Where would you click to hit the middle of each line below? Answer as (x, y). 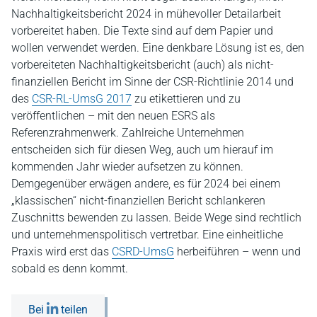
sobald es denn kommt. (70, 268)
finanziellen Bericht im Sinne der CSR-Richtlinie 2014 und (152, 81)
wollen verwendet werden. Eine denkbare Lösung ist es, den (158, 47)
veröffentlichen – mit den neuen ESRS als (113, 115)
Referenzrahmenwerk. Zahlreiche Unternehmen (128, 132)
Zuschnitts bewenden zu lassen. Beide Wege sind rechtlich (156, 217)
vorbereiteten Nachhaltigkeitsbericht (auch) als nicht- (143, 64)
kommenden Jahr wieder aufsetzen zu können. (127, 166)
